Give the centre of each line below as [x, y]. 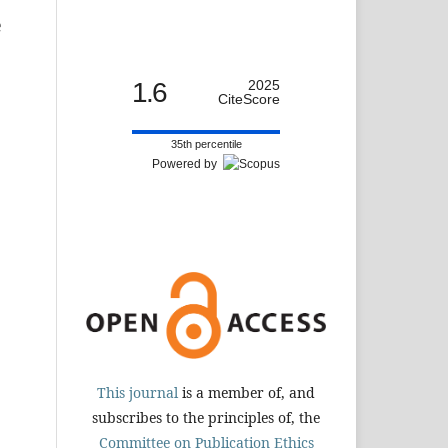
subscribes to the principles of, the [206, 417]
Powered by [187, 164]
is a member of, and [246, 392]
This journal [137, 392]
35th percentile [206, 144]
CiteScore [249, 99]
